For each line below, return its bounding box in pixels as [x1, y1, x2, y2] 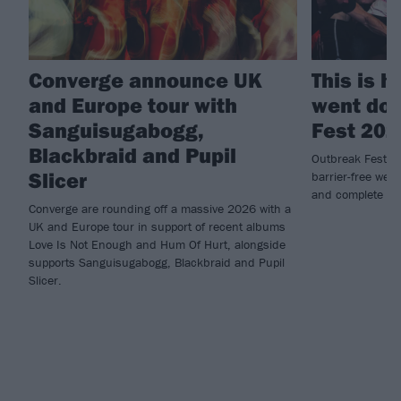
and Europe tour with [29, 91, 237, 119]
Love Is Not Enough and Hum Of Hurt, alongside [29, 236, 286, 253]
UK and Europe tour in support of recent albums [29, 218, 286, 235]
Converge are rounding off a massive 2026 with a [29, 200, 291, 218]
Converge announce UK [29, 66, 262, 94]
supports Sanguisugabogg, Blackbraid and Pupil [29, 254, 285, 271]
